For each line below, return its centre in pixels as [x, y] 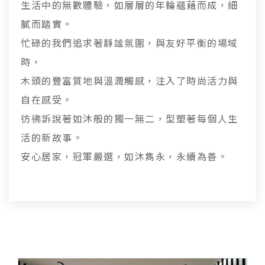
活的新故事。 [52, 137]
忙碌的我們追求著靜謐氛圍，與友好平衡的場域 [130, 43]
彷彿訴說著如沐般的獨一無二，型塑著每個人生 [130, 118]
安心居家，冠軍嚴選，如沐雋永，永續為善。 [124, 156]
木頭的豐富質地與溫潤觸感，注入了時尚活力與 [130, 80]
